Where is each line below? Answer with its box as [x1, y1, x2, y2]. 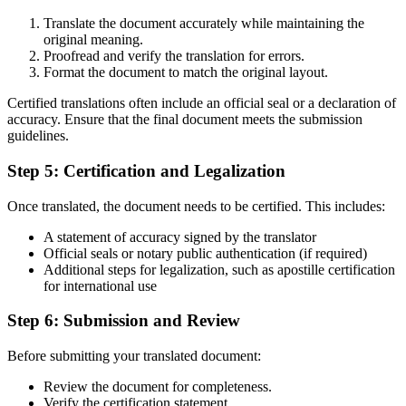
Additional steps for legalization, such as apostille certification [43, 261, 395, 277]
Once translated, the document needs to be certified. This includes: [7, 198, 385, 214]
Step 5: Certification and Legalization [7, 160, 285, 180]
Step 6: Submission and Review [7, 311, 240, 331]
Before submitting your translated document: [7, 348, 261, 363]
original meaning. [43, 32, 143, 48]
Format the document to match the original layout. [43, 64, 328, 81]
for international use [43, 277, 157, 294]
